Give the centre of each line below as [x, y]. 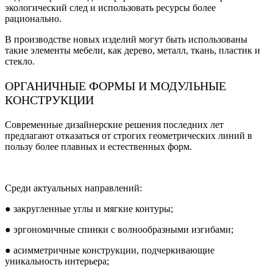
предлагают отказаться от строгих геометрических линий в [129, 135]
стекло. [20, 61]
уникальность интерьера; [57, 261]
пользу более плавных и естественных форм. [98, 146]
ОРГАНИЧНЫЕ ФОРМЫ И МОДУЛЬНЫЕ [115, 86]
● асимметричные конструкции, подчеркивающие [110, 250]
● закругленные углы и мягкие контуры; [89, 208]
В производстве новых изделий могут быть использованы [126, 39]
